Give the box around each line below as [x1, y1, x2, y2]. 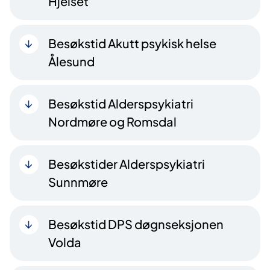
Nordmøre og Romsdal [48, 114, 177, 130]
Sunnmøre [48, 174, 108, 190]
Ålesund [48, 54, 95, 69]
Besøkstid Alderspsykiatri [48, 96, 193, 111]
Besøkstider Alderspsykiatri [48, 156, 205, 172]
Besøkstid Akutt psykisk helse [48, 36, 216, 51]
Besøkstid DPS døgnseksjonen [48, 216, 224, 232]
